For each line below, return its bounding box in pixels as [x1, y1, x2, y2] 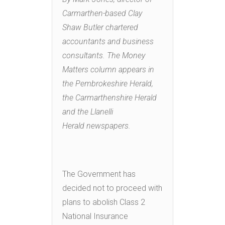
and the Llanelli [62, 106, 113, 117]
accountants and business [62, 36, 154, 46]
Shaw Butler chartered [62, 22, 138, 32]
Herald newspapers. [62, 121, 131, 131]
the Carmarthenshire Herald [62, 92, 157, 102]
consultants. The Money [62, 50, 145, 60]
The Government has [62, 169, 136, 179]
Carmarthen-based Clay [62, 8, 142, 18]
